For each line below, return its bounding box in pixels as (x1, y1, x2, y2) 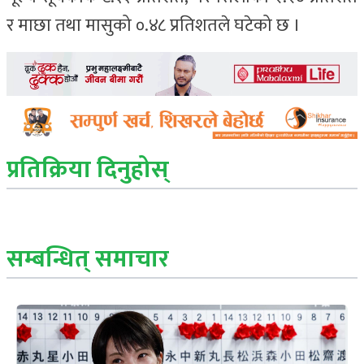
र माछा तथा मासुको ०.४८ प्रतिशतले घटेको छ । (6, 10, 301, 41)
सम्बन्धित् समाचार (6, 238, 169, 279)
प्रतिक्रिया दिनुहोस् (6, 149, 169, 190)
